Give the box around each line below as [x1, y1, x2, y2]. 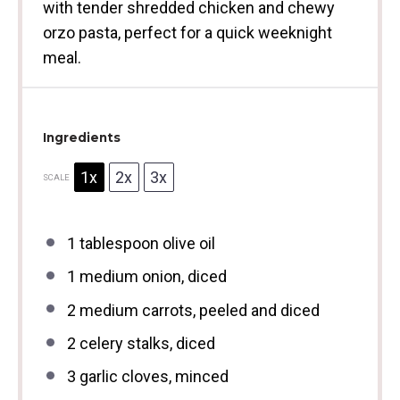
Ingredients [42, 129, 121, 145]
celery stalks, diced [75, 333, 215, 353]
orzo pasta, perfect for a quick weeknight [42, 22, 332, 42]
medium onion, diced [75, 267, 227, 287]
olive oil [158, 234, 215, 253]
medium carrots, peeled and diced [75, 300, 320, 320]
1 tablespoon [66, 234, 159, 253]
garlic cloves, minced [75, 367, 229, 386]
